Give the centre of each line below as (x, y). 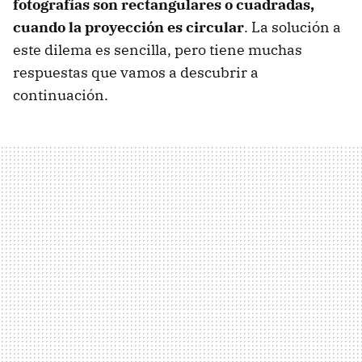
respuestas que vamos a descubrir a (136, 72)
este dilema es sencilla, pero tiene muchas (158, 49)
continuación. (61, 95)
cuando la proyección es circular (128, 27)
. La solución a (293, 27)
